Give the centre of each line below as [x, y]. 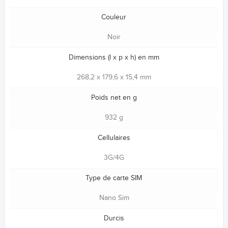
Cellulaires [114, 138]
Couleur [114, 17]
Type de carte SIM [114, 178]
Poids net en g [114, 97]
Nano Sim [114, 198]
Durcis [114, 218]
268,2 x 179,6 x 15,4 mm [114, 77]
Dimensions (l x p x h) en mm [114, 57]
